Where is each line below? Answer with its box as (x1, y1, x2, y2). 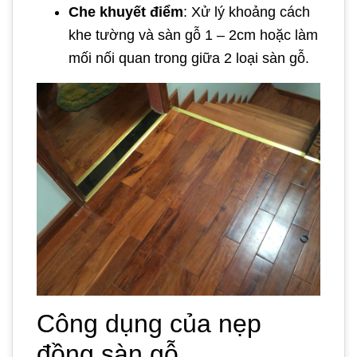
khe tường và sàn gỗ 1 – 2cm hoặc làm (69, 26, 318, 43)
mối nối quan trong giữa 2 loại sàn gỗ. (69, 49, 309, 66)
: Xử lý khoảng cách (183, 3, 310, 20)
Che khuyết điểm (69, 3, 183, 20)
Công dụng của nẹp (37, 308, 261, 338)
